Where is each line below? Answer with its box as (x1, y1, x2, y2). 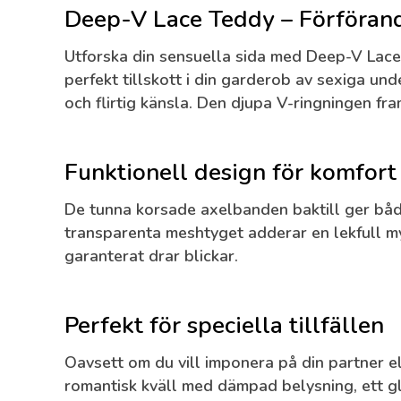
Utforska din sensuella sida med (64, 46, 306, 68)
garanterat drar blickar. (64, 245, 238, 268)
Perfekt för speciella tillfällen (64, 310, 384, 342)
